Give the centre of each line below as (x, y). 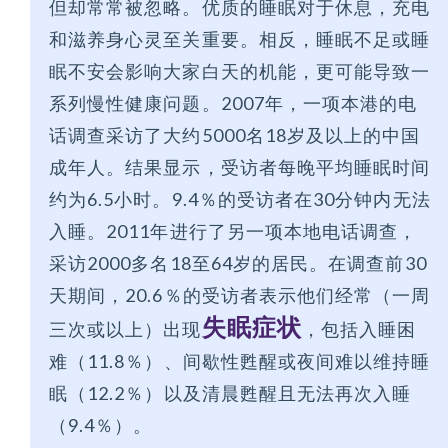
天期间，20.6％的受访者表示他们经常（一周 (240, 295)
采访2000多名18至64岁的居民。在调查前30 (238, 263)
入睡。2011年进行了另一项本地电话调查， (233, 231)
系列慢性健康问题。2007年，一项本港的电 (233, 103)
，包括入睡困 (359, 329)
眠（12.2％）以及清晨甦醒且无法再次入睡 (230, 393)
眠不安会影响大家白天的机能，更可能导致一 (240, 71)
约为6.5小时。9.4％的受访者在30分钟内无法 (240, 199)
